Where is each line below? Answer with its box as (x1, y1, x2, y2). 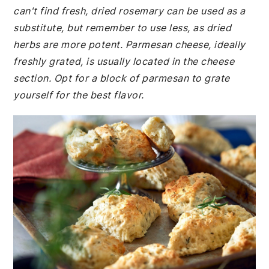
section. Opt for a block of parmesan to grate (13, 72, 230, 84)
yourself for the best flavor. (13, 89, 144, 101)
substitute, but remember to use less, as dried (13, 22, 232, 34)
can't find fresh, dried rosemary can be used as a (13, 5, 246, 17)
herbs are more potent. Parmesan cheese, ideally (13, 38, 246, 50)
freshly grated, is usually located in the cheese (13, 55, 235, 67)
